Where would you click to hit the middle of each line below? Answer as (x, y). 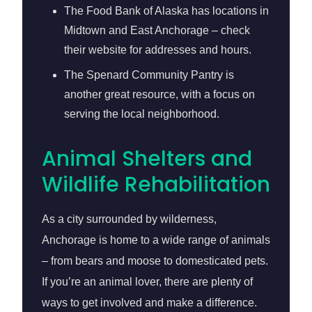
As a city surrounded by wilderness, (129, 219)
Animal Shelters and (147, 159)
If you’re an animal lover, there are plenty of (147, 282)
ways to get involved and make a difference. (149, 303)
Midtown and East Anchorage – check (157, 30)
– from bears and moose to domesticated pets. (155, 261)
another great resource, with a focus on (159, 94)
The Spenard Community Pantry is (149, 75)
